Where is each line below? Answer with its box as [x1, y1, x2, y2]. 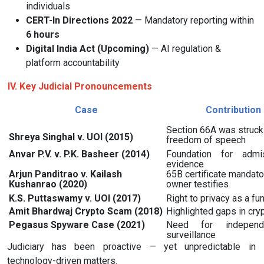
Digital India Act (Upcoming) [26, 43, 149, 55]
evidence [166, 158, 204, 170]
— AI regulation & [149, 43, 221, 55]
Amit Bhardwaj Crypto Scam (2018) [8, 205, 163, 217]
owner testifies [166, 178, 229, 190]
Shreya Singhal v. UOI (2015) [8, 131, 133, 143]
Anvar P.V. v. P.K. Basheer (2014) [8, 148, 150, 160]
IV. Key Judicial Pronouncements [7, 81, 152, 93]
